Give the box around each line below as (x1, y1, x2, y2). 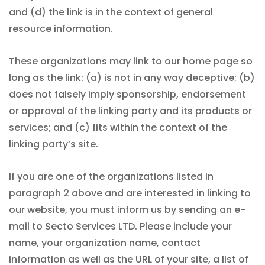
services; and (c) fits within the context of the (9, 121, 227, 134)
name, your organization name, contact (9, 236, 201, 250)
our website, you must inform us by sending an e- (9, 203, 245, 216)
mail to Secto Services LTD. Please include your (9, 219, 232, 233)
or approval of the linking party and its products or (9, 104, 252, 118)
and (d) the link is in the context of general (9, 5, 213, 19)
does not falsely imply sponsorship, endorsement (9, 88, 246, 101)
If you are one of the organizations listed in (9, 170, 214, 183)
